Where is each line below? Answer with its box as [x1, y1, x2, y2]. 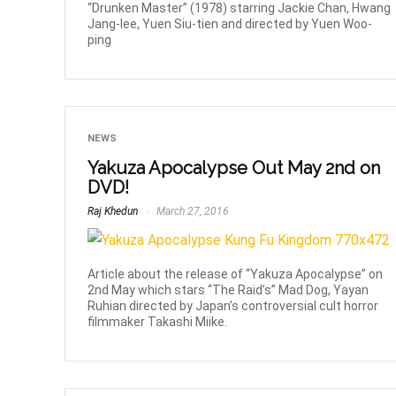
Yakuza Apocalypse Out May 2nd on [88, 156, 381, 179]
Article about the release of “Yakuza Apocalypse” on [88, 266, 384, 281]
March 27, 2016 [154, 204, 230, 217]
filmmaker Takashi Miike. [88, 314, 228, 329]
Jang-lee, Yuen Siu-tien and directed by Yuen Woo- [88, 16, 373, 31]
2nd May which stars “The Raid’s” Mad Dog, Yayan [88, 282, 369, 297]
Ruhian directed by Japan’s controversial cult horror [88, 298, 379, 313]
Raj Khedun [88, 204, 139, 217]
